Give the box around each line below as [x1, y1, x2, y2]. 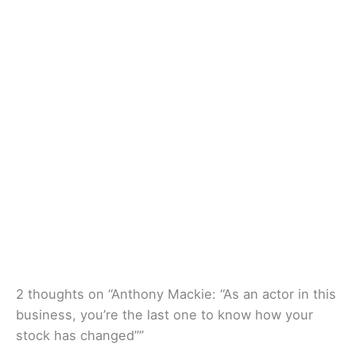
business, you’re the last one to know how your [16, 307, 313, 323]
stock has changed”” [16, 327, 144, 344]
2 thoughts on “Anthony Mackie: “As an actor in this [16, 286, 336, 303]
